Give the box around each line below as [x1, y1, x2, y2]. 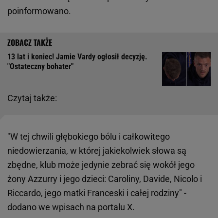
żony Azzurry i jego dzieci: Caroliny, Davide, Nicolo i [7, 174, 202, 184]
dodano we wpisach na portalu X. [7, 202, 135, 213]
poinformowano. [7, 6, 71, 17]
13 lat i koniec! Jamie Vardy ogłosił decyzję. [7, 52, 147, 62]
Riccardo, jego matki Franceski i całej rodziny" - [7, 188, 186, 199]
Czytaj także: [7, 93, 57, 104]
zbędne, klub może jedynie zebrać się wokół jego [7, 160, 195, 170]
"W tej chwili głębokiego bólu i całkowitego [7, 131, 170, 142]
